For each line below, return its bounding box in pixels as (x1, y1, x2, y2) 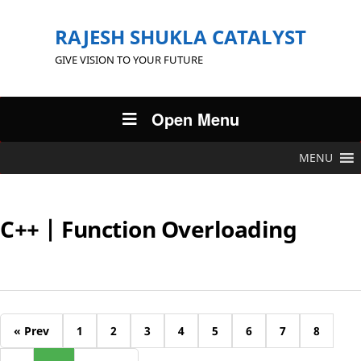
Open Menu (151, 107, 239, 131)
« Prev (14, 323, 49, 338)
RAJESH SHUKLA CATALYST (55, 23, 306, 50)
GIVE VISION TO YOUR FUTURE (55, 52, 203, 67)
